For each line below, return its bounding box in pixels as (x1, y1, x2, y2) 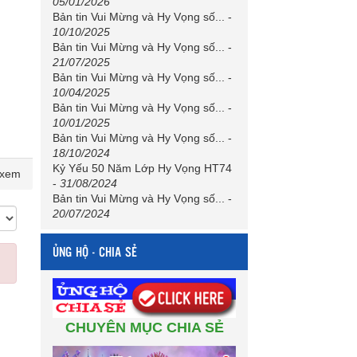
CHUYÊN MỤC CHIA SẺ (65, 319, 224, 335)
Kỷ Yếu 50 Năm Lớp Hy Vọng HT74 (53, 161, 232, 175)
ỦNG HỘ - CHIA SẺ (53, 241, 137, 261)
